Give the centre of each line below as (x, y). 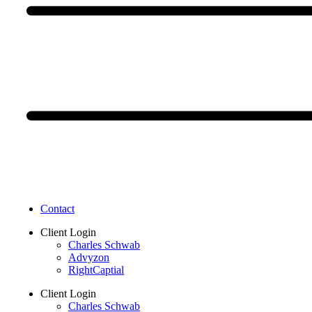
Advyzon (89, 257)
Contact (57, 209)
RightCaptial (96, 270)
